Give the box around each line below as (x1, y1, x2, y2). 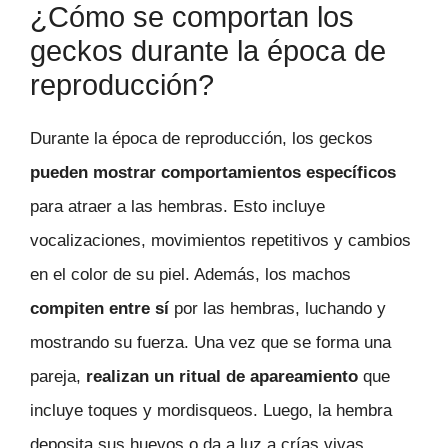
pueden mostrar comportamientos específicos (30, 163, 396, 183)
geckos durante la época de (30, 35, 386, 68)
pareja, (30, 367, 86, 387)
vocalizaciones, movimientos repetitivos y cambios (30, 231, 411, 251)
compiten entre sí (30, 299, 169, 319)
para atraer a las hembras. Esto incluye (30, 197, 325, 217)
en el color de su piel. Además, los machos (30, 265, 351, 285)
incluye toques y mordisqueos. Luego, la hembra (30, 401, 392, 421)
